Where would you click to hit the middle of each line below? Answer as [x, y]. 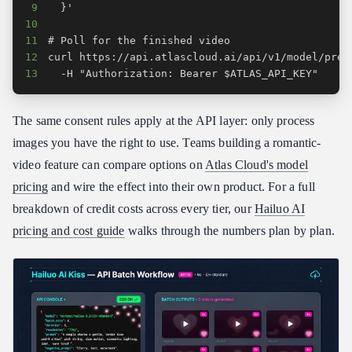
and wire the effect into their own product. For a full [181, 186]
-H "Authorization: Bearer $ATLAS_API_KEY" [183, 73]
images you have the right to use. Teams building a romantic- [167, 142]
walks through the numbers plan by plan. [229, 230]
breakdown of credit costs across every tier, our [134, 208]
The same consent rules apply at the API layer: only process [164, 120]
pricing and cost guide [69, 230]
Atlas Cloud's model [256, 164]
